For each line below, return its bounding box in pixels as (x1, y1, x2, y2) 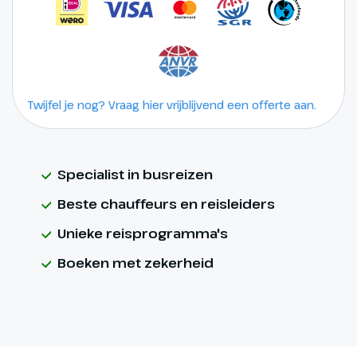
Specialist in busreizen (57, 165, 213, 184)
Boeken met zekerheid (57, 253, 214, 273)
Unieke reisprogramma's (57, 224, 228, 243)
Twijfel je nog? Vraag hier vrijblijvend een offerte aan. (28, 97, 316, 113)
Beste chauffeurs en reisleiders (57, 194, 275, 214)
